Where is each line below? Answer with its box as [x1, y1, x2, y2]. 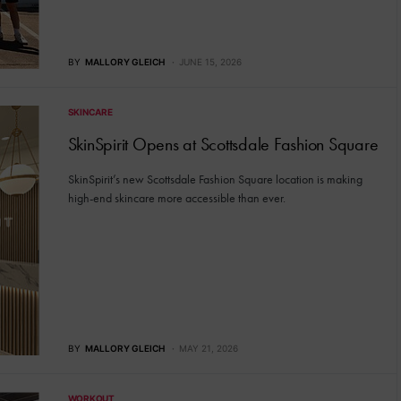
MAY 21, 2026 [178, 343, 238, 354]
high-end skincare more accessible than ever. [67, 189, 286, 206]
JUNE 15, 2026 [178, 55, 242, 67]
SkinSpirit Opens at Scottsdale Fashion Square [67, 132, 379, 156]
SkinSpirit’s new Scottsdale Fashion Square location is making [67, 170, 363, 187]
